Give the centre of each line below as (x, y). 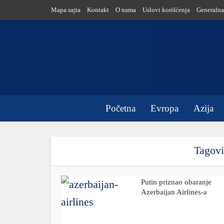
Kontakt (98, 10)
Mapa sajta (66, 10)
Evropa (164, 108)
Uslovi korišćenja (166, 10)
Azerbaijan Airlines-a (174, 192)
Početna (120, 108)
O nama (126, 10)
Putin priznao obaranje (176, 182)
